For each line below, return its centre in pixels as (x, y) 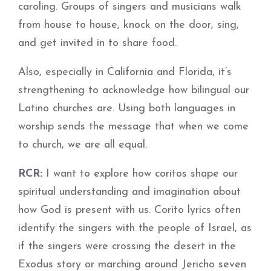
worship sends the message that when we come (133, 127)
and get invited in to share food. (97, 43)
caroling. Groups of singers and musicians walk (130, 7)
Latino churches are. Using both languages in (127, 109)
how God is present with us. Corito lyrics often (129, 210)
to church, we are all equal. (83, 145)
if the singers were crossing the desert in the (127, 247)
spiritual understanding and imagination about (129, 192)
